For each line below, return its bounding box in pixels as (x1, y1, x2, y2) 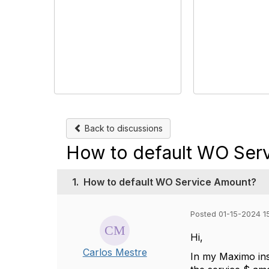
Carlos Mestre (82, 246, 147, 258)
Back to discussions (82, 123, 163, 133)
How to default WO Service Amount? (83, 176, 256, 188)
